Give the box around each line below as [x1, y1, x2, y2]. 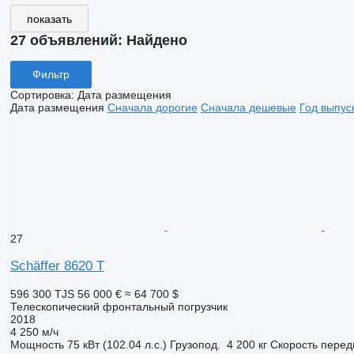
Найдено [126, 32, 187, 48]
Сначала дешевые [200, 100, 296, 114]
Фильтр [32, 68, 70, 81]
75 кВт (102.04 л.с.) [66, 337, 167, 351]
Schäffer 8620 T [9, 258, 104, 273]
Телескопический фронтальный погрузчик [9, 299, 228, 313]
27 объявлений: [9, 32, 126, 48]
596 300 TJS [9, 287, 74, 300]
